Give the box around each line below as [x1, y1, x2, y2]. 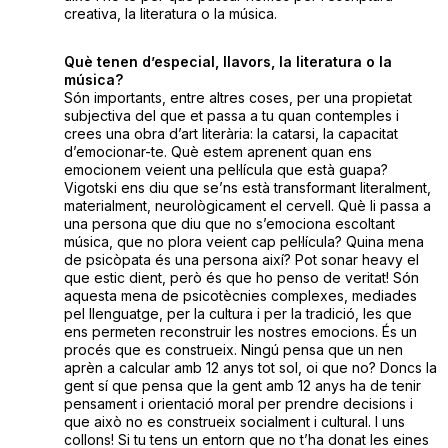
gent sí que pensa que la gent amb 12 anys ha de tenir [63, 377, 421, 395]
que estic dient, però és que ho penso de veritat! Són [63, 269, 419, 287]
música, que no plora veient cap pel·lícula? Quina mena [63, 233, 424, 251]
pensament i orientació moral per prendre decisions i [63, 395, 413, 413]
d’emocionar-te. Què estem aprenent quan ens [63, 143, 372, 161]
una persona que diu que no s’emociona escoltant [63, 215, 395, 233]
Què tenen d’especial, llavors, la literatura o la [63, 53, 392, 71]
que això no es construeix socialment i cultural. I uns [63, 413, 405, 431]
